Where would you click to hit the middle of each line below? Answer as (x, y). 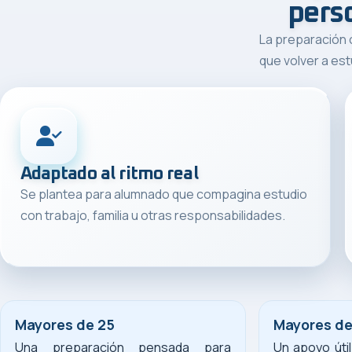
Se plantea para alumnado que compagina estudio (164, 194)
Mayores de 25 (65, 324)
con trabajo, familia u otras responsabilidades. (153, 215)
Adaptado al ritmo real (109, 174)
